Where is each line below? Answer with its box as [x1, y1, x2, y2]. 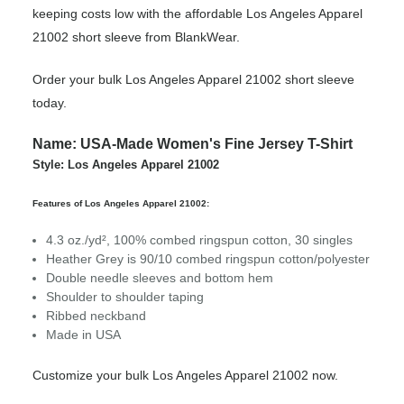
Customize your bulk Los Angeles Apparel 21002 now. [32, 368, 338, 383]
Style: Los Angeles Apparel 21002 [32, 158, 219, 172]
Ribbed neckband [46, 308, 146, 324]
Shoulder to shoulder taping [46, 289, 204, 305]
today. [32, 96, 67, 111]
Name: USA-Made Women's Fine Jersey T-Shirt [32, 136, 353, 152]
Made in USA [46, 327, 121, 343]
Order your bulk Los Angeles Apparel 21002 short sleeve [32, 72, 354, 87]
